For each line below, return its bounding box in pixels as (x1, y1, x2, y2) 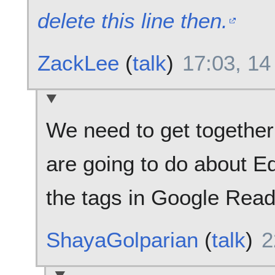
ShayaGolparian (45, 228, 198, 252)
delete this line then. (37, 9, 228, 33)
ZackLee (37, 51, 119, 76)
